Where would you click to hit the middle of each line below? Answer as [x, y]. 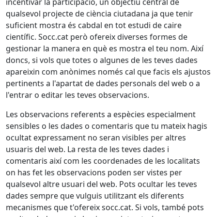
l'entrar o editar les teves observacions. [77, 95]
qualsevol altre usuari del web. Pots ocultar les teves [101, 184]
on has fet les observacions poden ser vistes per [94, 172]
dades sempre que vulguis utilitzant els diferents [95, 196]
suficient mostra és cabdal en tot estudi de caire [94, 25]
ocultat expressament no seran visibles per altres [96, 138]
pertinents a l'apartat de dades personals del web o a [103, 83]
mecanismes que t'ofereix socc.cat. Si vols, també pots [105, 207]
